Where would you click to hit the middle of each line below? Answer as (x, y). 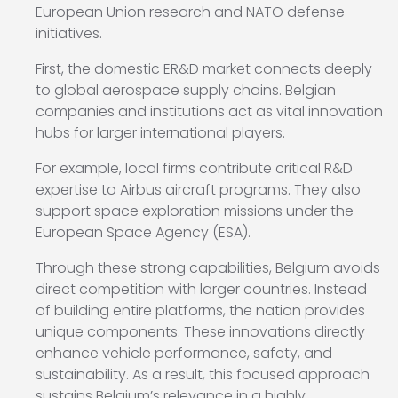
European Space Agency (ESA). (143, 233)
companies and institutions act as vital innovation (209, 112)
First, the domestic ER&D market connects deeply (204, 69)
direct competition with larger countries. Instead (201, 290)
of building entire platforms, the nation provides (200, 311)
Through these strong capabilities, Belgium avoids (208, 268)
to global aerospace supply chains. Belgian (186, 91)
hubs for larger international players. (160, 133)
